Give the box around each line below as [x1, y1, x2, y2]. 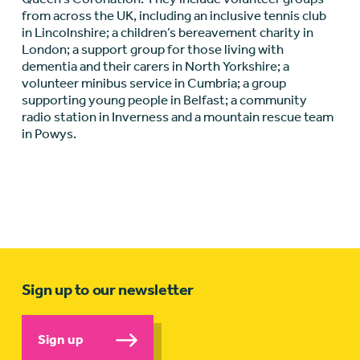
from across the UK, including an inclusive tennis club [21, 7, 326, 24]
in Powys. [21, 125, 76, 142]
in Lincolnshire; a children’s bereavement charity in [21, 24, 313, 41]
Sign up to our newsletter [21, 280, 194, 300]
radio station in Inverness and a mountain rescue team [21, 108, 333, 125]
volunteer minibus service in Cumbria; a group [21, 75, 286, 92]
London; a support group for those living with [21, 41, 284, 58]
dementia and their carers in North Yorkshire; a [21, 58, 289, 75]
